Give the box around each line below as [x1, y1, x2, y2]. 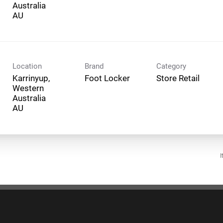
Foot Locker [84, 73, 130, 83]
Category [156, 61, 186, 71]
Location [12, 61, 42, 71]
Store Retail [156, 73, 200, 83]
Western [12, 83, 44, 93]
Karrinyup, [12, 73, 50, 83]
